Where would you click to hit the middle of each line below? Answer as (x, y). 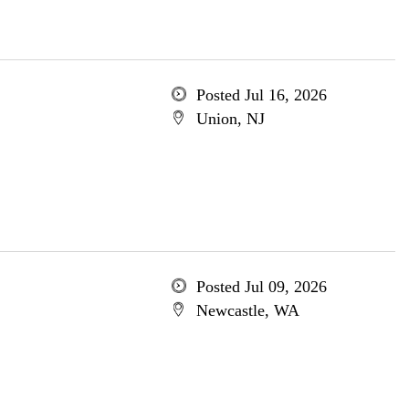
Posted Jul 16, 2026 (261, 95)
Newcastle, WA (247, 310)
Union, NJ (230, 119)
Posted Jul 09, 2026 (261, 287)
